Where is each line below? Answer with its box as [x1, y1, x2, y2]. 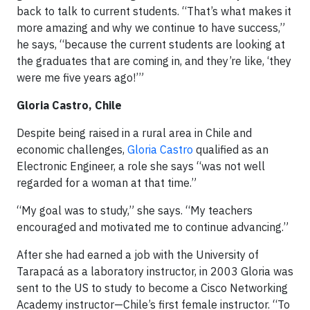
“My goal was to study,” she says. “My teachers [17, 203, 253, 218]
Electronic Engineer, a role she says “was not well [17, 159, 265, 174]
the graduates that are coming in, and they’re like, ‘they [17, 54, 291, 69]
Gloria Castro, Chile [17, 98, 122, 113]
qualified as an [193, 143, 268, 157]
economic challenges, [17, 143, 127, 157]
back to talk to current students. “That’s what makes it [17, 4, 291, 19]
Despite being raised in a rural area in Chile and [17, 126, 252, 140]
